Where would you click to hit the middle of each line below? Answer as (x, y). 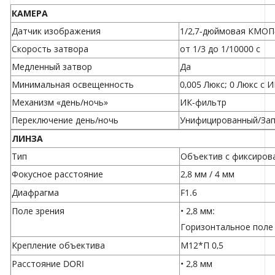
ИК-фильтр (203, 103)
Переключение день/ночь (65, 120)
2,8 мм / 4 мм (207, 174)
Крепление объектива (58, 246)
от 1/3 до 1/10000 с (220, 49)
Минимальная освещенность (73, 85)
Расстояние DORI (48, 264)
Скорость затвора (50, 49)
